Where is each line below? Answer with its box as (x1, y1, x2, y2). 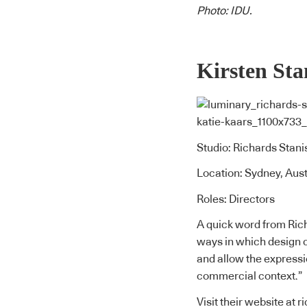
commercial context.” (197, 271, 302, 282)
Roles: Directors (197, 193, 275, 205)
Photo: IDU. (197, 5, 252, 16)
